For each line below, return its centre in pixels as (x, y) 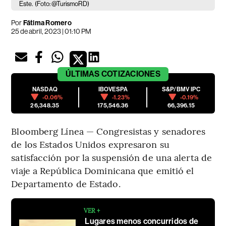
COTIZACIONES (131, 74)
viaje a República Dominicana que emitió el (103, 170)
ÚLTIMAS (83, 74)
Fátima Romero (47, 23)
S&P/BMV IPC (181, 89)
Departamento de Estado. (66, 183)
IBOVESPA (113, 89)
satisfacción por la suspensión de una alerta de (112, 157)
